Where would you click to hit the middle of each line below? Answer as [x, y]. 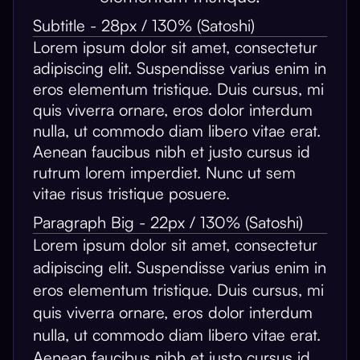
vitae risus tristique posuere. [131, 193]
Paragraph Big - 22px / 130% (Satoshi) [168, 222]
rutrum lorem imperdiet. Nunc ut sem [164, 172]
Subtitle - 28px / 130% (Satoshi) [144, 25]
